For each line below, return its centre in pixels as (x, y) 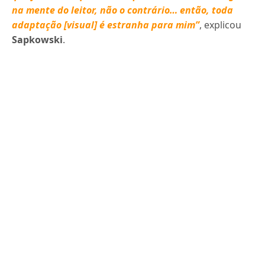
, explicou (221, 25)
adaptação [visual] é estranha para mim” (106, 25)
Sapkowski (37, 39)
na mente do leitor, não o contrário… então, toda (123, 10)
